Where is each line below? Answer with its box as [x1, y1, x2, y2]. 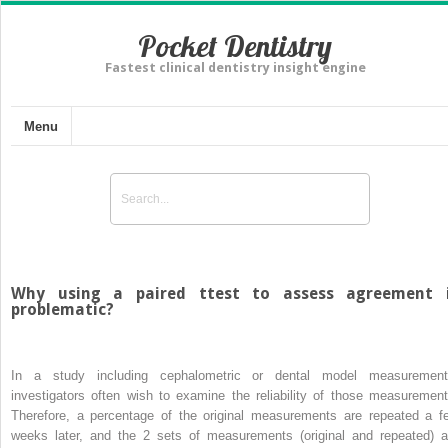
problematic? [11, 299, 114, 319]
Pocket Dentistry [138, 27, 332, 65]
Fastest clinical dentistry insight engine [104, 60, 366, 75]
